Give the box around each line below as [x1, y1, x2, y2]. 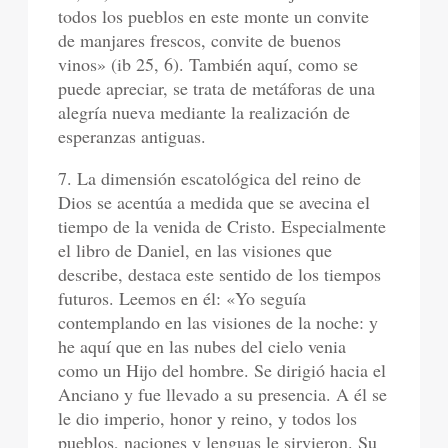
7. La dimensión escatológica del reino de [58, 166, 362, 190]
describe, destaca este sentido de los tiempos [58, 262, 382, 286]
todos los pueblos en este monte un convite [58, 4, 370, 28]
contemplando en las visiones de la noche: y [58, 310, 379, 334]
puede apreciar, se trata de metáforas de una [58, 76, 376, 100]
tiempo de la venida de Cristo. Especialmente [58, 214, 387, 238]
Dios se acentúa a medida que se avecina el [58, 190, 371, 214]
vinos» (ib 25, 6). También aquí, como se [58, 52, 359, 76]
